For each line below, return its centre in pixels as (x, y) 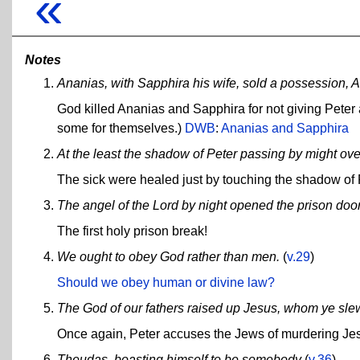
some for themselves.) (121, 129)
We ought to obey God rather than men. (168, 257)
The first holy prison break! (132, 231)
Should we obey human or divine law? (166, 283)
